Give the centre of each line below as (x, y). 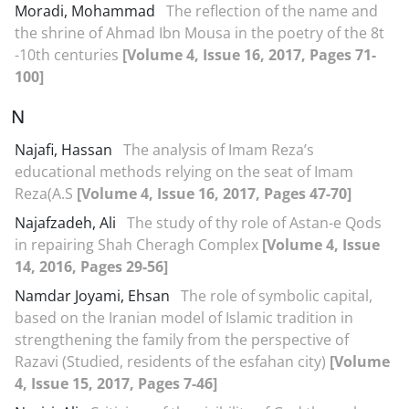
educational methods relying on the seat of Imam (184, 172)
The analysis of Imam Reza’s (219, 150)
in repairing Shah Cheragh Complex (138, 245)
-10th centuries (68, 55)
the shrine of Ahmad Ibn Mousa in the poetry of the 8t (199, 33)
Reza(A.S (46, 194)
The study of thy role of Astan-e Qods (254, 223)
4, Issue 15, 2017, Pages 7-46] (116, 383)
